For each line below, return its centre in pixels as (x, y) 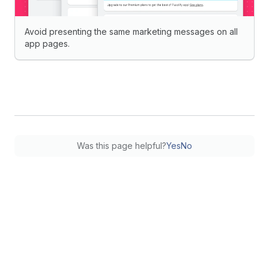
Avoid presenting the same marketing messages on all (131, 32)
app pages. (47, 44)
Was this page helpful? (122, 146)
